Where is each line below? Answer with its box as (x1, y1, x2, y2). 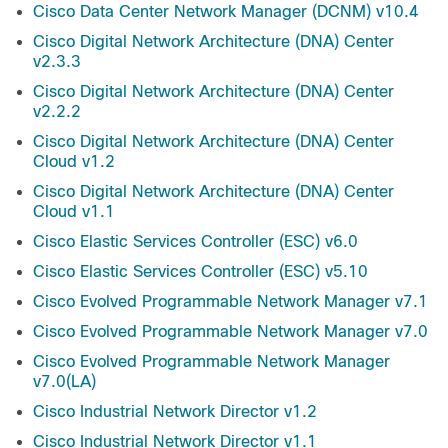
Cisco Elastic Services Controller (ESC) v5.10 (33, 263, 368, 281)
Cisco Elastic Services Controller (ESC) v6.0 (33, 233, 358, 251)
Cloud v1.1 (33, 203, 115, 221)
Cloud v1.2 (33, 153, 115, 171)
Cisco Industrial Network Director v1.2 (33, 403, 317, 421)
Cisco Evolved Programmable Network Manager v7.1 (33, 293, 428, 311)
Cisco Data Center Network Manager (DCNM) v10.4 (33, 3, 419, 21)
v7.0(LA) (33, 373, 96, 391)
